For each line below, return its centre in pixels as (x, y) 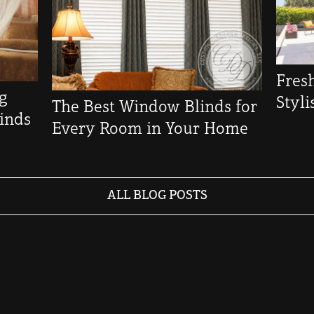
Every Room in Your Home (150, 129)
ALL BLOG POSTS (157, 196)
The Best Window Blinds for (154, 108)
